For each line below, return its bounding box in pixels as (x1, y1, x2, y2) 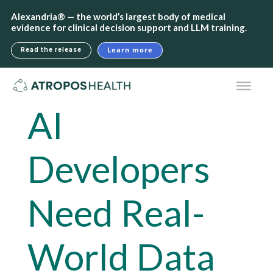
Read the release (20, 46, 82, 53)
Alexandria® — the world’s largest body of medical (10, 11, 225, 22)
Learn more (107, 45, 153, 55)
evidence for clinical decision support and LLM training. (10, 22, 247, 33)
